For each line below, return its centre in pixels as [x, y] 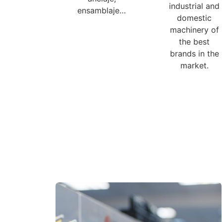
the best [194, 41]
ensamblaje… [102, 10]
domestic [194, 18]
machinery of [194, 29]
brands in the [194, 53]
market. [194, 65]
